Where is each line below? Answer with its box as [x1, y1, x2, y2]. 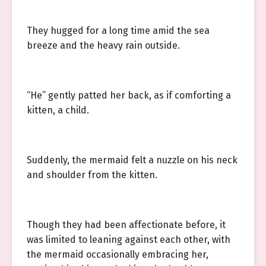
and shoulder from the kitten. [27, 169, 157, 180]
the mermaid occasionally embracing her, [27, 249, 208, 260]
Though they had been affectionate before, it [27, 219, 226, 230]
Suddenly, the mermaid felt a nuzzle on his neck [27, 154, 237, 166]
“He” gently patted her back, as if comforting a [27, 90, 231, 101]
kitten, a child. [27, 104, 89, 116]
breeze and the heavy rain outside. [27, 40, 180, 51]
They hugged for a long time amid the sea [27, 25, 210, 36]
